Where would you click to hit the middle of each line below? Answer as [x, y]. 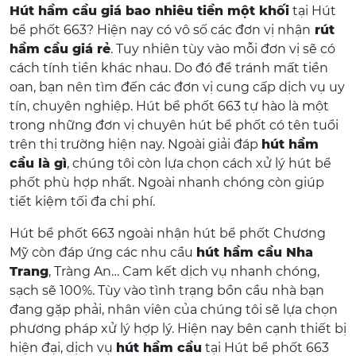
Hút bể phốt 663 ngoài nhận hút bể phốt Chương [168, 233]
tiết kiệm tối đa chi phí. [82, 201]
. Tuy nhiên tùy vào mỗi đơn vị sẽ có [223, 49]
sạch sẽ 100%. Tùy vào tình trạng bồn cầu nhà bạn [167, 290]
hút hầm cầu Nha [255, 252]
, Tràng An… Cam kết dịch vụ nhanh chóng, [184, 271]
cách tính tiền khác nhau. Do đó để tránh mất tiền [169, 68]
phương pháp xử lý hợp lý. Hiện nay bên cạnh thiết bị [178, 329]
